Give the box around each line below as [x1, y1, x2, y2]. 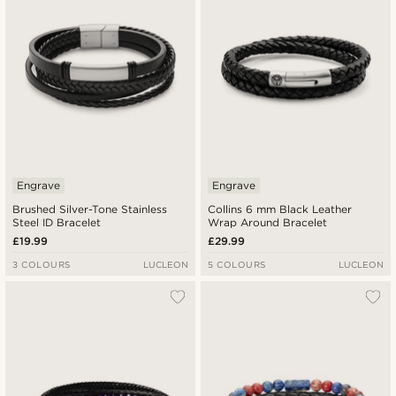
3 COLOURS [12, 258, 71, 270]
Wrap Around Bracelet [208, 215, 328, 229]
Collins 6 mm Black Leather [208, 202, 353, 216]
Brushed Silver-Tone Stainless [12, 202, 169, 216]
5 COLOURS [208, 258, 266, 270]
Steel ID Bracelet [12, 215, 102, 229]
